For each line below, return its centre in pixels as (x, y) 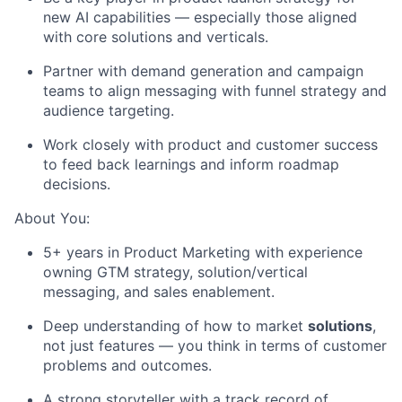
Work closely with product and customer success (210, 144)
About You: (52, 218)
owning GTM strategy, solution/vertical (175, 271)
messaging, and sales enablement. (159, 291)
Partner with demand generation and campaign (203, 70)
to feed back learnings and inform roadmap (191, 164)
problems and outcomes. (127, 365)
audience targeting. (109, 110)
